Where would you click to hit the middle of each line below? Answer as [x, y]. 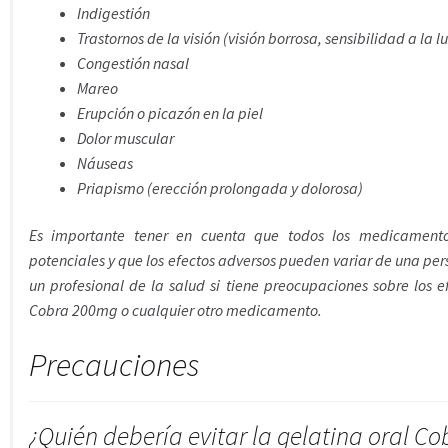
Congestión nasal [132, 62]
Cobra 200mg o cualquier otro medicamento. [175, 310]
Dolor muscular [125, 137]
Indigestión [113, 12]
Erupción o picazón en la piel [169, 112]
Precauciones [113, 364]
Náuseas [104, 162]
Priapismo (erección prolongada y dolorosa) [219, 187]
